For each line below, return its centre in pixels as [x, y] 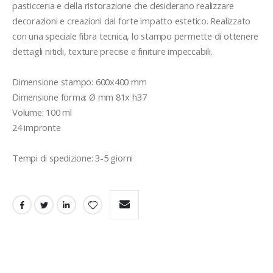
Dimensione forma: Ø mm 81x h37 [80, 97]
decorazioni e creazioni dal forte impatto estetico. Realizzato [132, 20]
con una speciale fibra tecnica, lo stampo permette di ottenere [136, 36]
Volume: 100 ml [42, 112]
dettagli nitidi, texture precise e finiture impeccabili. [112, 51]
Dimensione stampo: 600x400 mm [80, 81]
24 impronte [37, 127]
